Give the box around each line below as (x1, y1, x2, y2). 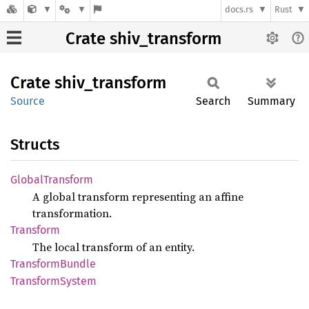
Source (10, 94, 45, 108)
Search (196, 94, 230, 108)
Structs (10, 135, 59, 154)
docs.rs (225, 4, 254, 15)
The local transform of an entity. (32, 239, 195, 255)
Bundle (60, 257, 96, 270)
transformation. (32, 206, 112, 221)
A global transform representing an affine (32, 189, 243, 204)
